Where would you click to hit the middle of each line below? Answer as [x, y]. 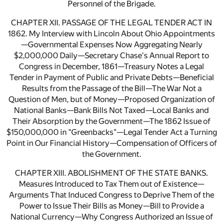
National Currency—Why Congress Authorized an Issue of [111, 217]
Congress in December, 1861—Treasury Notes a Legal [111, 67]
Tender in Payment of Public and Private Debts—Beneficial [111, 78]
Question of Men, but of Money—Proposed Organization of [111, 100]
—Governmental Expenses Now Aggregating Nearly [111, 45]
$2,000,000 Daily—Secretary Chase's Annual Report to [111, 56]
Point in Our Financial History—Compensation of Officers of [111, 143]
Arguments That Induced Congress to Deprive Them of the [111, 195]
